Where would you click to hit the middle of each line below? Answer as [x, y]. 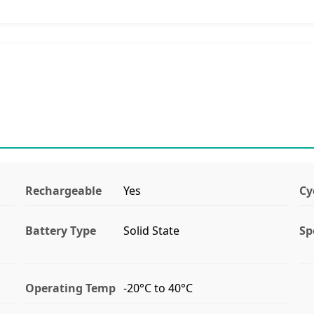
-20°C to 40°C [158, 288]
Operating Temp [70, 288]
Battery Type [60, 230]
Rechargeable [63, 190]
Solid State [151, 230]
